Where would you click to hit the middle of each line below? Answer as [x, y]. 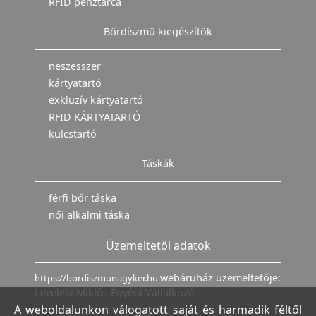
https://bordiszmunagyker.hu [97, 278]
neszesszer [75, 66]
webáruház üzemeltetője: [220, 278]
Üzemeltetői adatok [158, 246]
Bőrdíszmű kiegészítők [158, 32]
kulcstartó [73, 134]
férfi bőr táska [83, 198]
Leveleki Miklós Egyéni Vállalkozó [115, 293]
